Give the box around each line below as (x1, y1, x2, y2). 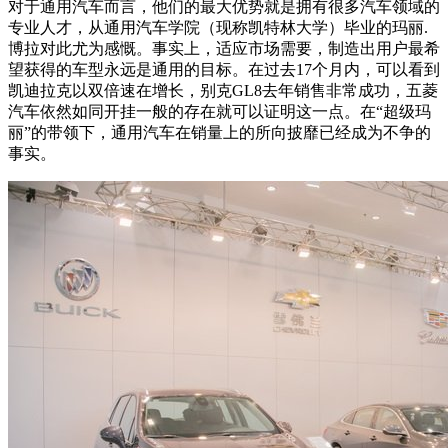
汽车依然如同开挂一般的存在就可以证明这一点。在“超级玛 (8, 103, 431, 121)
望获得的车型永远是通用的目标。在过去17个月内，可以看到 (8, 61, 440, 79)
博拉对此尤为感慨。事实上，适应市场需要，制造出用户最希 (8, 40, 440, 58)
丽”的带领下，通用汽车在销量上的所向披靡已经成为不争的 (8, 124, 431, 142)
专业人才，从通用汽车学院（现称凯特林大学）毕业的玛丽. (8, 19, 428, 37)
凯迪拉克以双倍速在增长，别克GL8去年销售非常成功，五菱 (8, 82, 438, 100)
